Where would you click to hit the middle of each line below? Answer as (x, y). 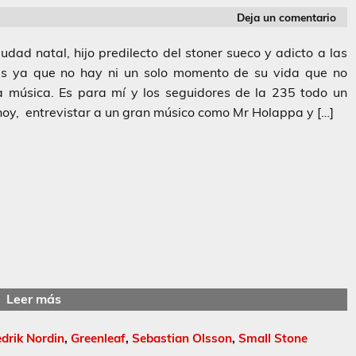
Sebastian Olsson (182, 338)
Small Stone (273, 338)
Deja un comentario (287, 17)
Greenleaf (98, 338)
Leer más (33, 299)
